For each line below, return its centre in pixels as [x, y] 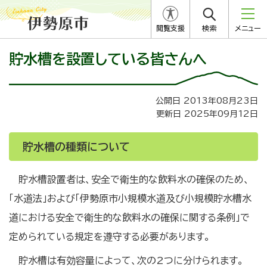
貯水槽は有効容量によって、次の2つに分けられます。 [131, 260]
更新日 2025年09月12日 [207, 114]
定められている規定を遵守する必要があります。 [110, 237]
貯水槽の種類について [76, 147]
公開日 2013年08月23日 [207, 101]
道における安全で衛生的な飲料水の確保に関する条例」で [129, 218]
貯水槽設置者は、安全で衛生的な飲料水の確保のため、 [134, 179]
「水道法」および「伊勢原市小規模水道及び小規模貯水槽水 [130, 198]
